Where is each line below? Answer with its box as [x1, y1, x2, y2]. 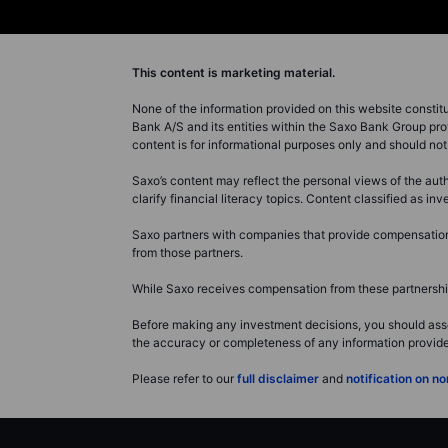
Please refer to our [132, 370, 237, 386]
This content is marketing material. [132, 64, 335, 80]
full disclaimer [237, 370, 319, 386]
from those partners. [132, 244, 243, 260]
